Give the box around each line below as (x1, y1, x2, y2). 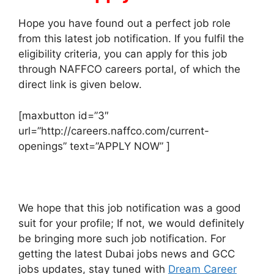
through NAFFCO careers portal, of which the (18, 63, 240, 76)
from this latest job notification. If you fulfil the (18, 32, 244, 45)
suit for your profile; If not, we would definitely (18, 217, 244, 229)
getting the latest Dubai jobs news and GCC (18, 247, 235, 260)
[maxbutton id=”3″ (18, 109, 109, 122)
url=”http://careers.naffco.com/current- (18, 124, 209, 137)
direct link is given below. (18, 78, 142, 91)
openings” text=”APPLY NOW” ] (18, 139, 170, 152)
